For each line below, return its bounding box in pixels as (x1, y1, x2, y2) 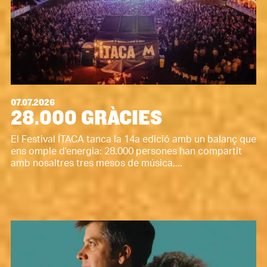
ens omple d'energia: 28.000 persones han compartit (10, 147, 242, 157)
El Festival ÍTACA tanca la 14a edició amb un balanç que (10, 135, 256, 145)
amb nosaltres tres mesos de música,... (10, 159, 182, 169)
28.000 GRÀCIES (10, 106, 162, 131)
